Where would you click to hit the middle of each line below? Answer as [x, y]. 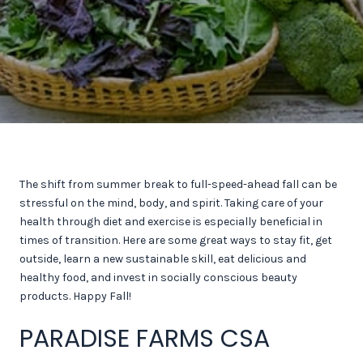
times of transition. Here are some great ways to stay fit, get [176, 240]
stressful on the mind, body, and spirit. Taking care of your [171, 203]
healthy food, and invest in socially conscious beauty [158, 278]
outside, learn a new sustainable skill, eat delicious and [163, 259]
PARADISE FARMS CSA [145, 339]
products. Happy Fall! [75, 296]
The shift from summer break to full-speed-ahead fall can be [178, 184]
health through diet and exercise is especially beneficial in [171, 222]
